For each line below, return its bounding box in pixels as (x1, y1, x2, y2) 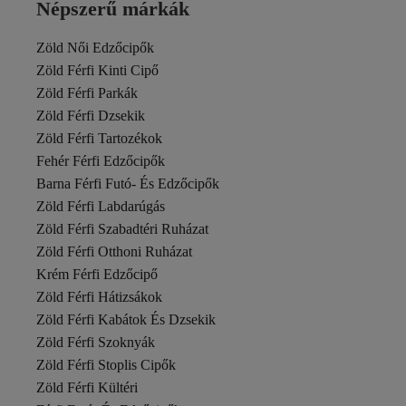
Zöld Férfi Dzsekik (36, 108, 145, 123)
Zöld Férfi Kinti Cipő (36, 63, 159, 78)
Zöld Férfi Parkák (36, 85, 138, 101)
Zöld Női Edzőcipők (36, 40, 154, 55)
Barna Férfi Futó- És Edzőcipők (36, 176, 219, 191)
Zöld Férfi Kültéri (36, 380, 138, 395)
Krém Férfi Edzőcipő (36, 266, 158, 282)
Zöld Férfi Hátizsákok (36, 289, 162, 304)
